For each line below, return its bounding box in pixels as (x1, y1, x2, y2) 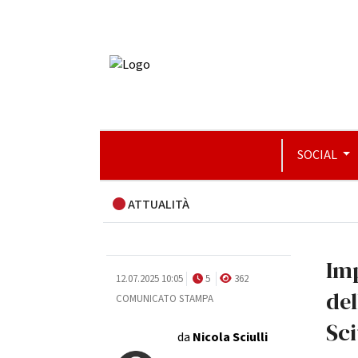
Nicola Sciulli (192, 328, 268, 346)
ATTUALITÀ (125, 196, 189, 213)
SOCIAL (296, 146, 340, 164)
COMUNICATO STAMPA (115, 292, 213, 306)
